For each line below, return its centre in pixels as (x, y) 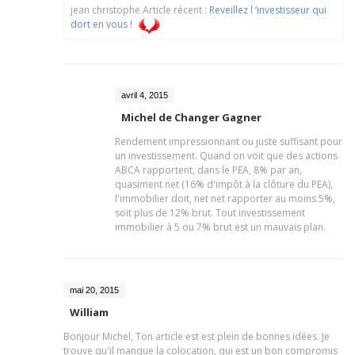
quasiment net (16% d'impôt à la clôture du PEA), (224, 184)
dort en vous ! (101, 24)
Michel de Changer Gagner (191, 117)
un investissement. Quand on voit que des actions (226, 155)
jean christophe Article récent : (140, 10)
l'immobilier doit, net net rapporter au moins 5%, (225, 198)
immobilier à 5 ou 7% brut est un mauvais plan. (220, 227)
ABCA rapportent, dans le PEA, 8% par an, (208, 170)
